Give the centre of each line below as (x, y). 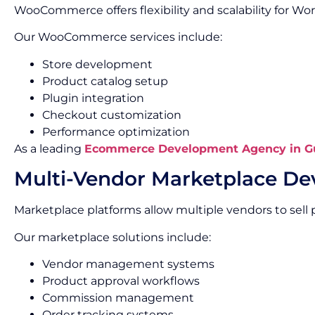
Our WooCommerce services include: (118, 37)
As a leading (49, 148)
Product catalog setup (105, 81)
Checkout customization (112, 115)
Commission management (118, 297)
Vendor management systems (128, 264)
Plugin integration (93, 98)
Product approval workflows (121, 281)
